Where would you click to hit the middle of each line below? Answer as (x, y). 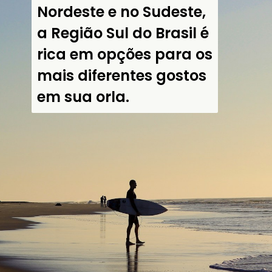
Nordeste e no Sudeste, (121, 12)
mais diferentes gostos (121, 76)
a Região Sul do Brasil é (123, 33)
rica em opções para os (124, 55)
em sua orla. (83, 97)
